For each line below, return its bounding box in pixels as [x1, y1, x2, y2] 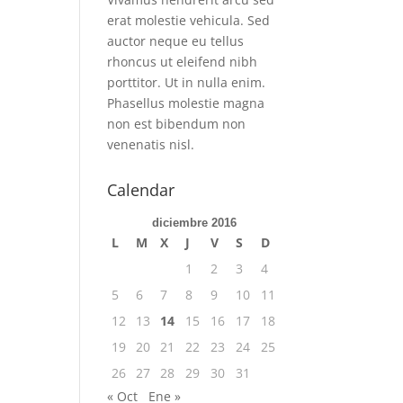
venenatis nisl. [107, 136, 195, 153]
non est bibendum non [107, 115, 246, 132]
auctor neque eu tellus [107, 32, 245, 49]
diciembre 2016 [152, 216, 237, 229]
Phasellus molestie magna [107, 94, 265, 112]
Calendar [107, 179, 175, 201]
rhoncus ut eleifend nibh [107, 53, 258, 70]
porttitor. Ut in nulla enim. [107, 74, 266, 91]
